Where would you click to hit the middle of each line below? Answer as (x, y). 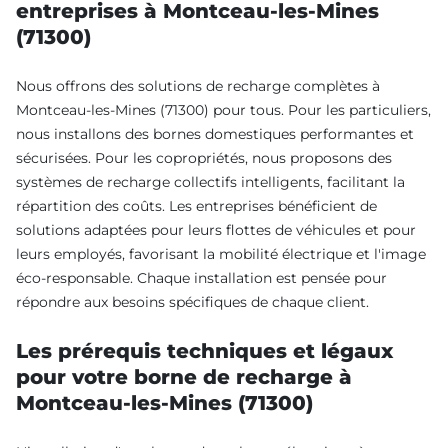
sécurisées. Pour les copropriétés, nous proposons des (204, 158)
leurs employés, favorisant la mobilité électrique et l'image (221, 254)
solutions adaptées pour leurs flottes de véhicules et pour (216, 230)
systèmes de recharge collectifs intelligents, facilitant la (210, 182)
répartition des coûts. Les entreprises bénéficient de (196, 206)
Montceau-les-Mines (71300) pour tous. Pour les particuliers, (223, 110)
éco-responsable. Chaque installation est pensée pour (201, 278)
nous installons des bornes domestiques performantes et (215, 134)
